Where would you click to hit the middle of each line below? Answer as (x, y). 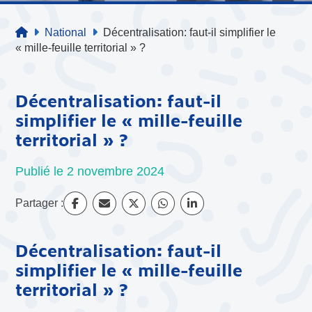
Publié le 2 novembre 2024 (90, 171)
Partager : (40, 203)
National (66, 32)
